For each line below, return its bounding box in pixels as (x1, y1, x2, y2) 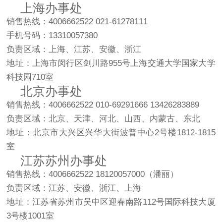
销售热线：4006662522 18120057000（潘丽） (6, 169, 179, 179)
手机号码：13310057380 (6, 30, 98, 40)
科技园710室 (6, 72, 54, 82)
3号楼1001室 (6, 211, 55, 221)
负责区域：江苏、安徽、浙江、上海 (6, 183, 142, 193)
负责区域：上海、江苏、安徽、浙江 (6, 44, 142, 54)
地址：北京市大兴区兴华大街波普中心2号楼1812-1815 (6, 127, 216, 137)
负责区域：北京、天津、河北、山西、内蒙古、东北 (6, 113, 201, 123)
